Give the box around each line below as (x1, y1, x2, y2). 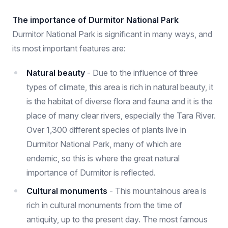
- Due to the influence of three (85, 68, 198, 78)
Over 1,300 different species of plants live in (26, 125, 186, 135)
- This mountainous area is (107, 186, 207, 196)
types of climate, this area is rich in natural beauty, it (26, 82, 213, 92)
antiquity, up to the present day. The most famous (26, 214, 208, 224)
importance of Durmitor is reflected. (26, 167, 156, 178)
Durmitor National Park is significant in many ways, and (12, 29, 212, 39)
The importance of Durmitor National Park (12, 15, 179, 25)
